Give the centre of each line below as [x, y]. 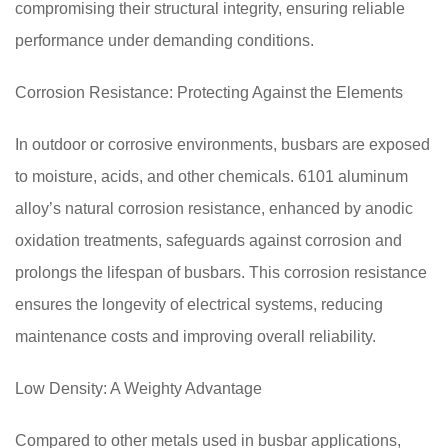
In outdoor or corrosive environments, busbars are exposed [222, 144]
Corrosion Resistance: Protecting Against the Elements [209, 92]
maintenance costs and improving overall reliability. [195, 336]
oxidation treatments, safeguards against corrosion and [208, 240]
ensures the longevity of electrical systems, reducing [199, 304]
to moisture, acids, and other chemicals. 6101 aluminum [211, 176]
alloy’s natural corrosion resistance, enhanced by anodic [214, 208]
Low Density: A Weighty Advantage [138, 388]
